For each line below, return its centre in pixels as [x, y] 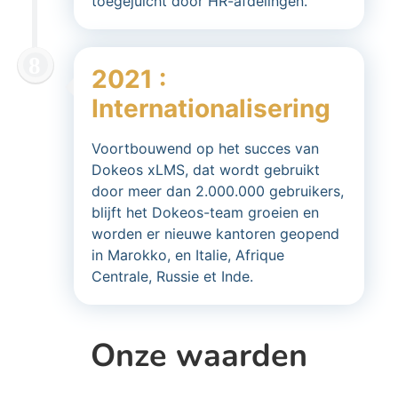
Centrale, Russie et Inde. [172, 276]
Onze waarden [199, 356]
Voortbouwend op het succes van [205, 148]
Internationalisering [211, 108]
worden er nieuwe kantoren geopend [215, 234]
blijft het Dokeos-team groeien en [205, 212]
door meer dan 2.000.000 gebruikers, [218, 191]
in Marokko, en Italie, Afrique [188, 255]
